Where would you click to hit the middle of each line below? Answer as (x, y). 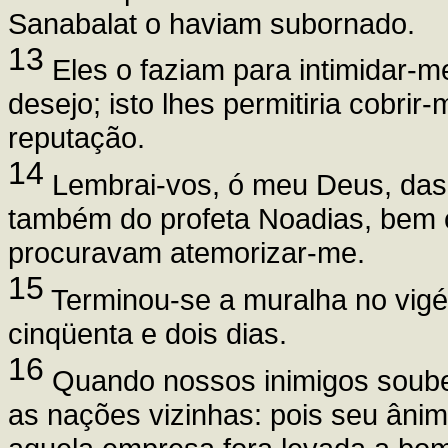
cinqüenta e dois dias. (147, 333)
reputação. (76, 138)
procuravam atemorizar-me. (186, 253)
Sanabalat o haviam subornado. (211, 23)
